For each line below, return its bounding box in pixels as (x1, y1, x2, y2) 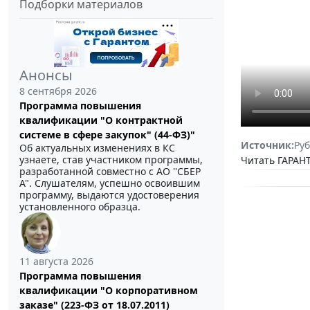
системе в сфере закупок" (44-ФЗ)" (19, 128, 195, 142)
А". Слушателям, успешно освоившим (19, 176, 200, 190)
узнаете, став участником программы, (19, 153, 203, 167)
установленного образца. (19, 200, 140, 214)
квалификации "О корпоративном (19, 284, 198, 298)
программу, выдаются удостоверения (19, 188, 199, 202)
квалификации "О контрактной (19, 113, 183, 127)
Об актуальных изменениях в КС (19, 141, 175, 155)
